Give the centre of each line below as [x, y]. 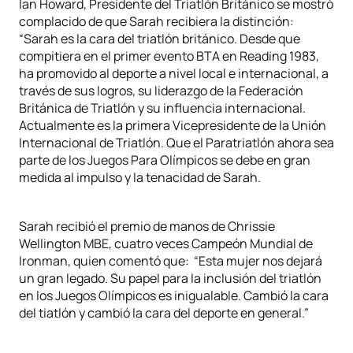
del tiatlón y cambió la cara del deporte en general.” [164, 313]
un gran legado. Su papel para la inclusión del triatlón [170, 278]
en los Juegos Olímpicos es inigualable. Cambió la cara [174, 295]
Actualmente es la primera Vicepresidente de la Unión [173, 125]
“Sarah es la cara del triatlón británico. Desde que [160, 39]
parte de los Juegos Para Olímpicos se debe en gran [165, 160]
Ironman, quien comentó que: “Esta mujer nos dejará [171, 261]
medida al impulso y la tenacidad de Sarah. [143, 177]
